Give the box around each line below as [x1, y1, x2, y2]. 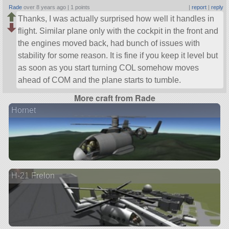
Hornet [11, 105, 36, 114]
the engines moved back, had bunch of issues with [18, 39, 200, 48]
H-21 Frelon [11, 171, 55, 180]
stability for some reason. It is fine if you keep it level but [18, 51, 218, 60]
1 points [71, 4, 90, 11]
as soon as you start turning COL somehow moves [18, 63, 199, 73]
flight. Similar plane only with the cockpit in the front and [18, 27, 219, 36]
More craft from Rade [74, 92, 155, 104]
